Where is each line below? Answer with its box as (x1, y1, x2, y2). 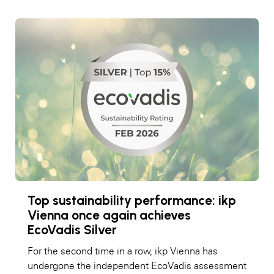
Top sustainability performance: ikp (28, 192, 236, 208)
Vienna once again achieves (28, 207, 191, 223)
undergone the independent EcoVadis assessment (28, 259, 246, 271)
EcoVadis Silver (28, 221, 117, 237)
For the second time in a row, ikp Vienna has (28, 245, 218, 256)
